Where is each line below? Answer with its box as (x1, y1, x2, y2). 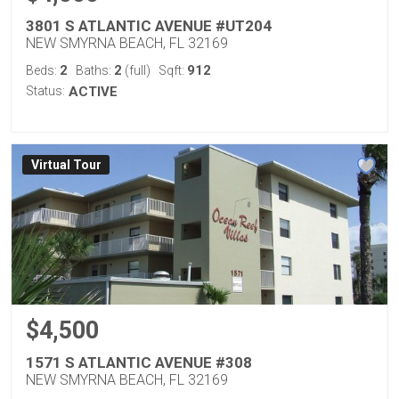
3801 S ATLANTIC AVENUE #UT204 (26, 17, 272, 35)
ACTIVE (69, 84, 118, 100)
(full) (122, 63, 151, 77)
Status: (26, 84, 65, 98)
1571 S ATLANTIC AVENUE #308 (26, 354, 252, 371)
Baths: (76, 63, 114, 77)
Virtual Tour (30, 158, 102, 173)
